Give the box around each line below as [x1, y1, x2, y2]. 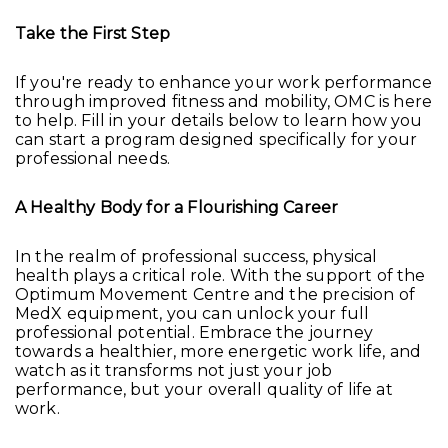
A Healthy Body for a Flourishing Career [15, 198, 339, 218]
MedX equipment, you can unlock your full [15, 304, 370, 324]
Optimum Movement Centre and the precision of [15, 285, 416, 305]
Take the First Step [15, 24, 171, 44]
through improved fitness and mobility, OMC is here [15, 92, 433, 112]
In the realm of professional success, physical [15, 247, 378, 267]
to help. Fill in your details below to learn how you [15, 111, 423, 131]
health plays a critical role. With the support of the [15, 266, 426, 286]
